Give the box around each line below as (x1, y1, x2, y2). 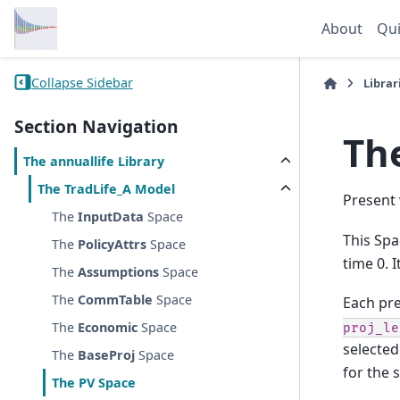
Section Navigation (14, 114, 179, 139)
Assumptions (78, 263, 160, 281)
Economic (78, 319, 138, 337)
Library (114, 153, 165, 171)
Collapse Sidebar (30, 73, 133, 91)
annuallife (50, 153, 115, 171)
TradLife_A (64, 180, 132, 198)
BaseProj (78, 346, 136, 364)
